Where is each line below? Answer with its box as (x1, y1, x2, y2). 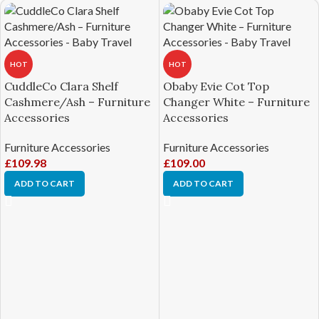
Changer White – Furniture (163, 95, 310, 109)
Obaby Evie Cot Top (163, 79, 269, 93)
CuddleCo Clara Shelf (4, 79, 118, 93)
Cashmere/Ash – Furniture (4, 95, 150, 109)
